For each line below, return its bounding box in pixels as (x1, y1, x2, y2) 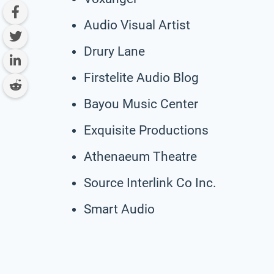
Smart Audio (84, 201, 155, 217)
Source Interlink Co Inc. (84, 175, 217, 190)
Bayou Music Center (84, 96, 198, 111)
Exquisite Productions (84, 122, 209, 138)
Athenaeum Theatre (84, 149, 197, 164)
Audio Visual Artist (84, 17, 190, 32)
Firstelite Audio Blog (84, 70, 199, 85)
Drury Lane (84, 43, 145, 59)
